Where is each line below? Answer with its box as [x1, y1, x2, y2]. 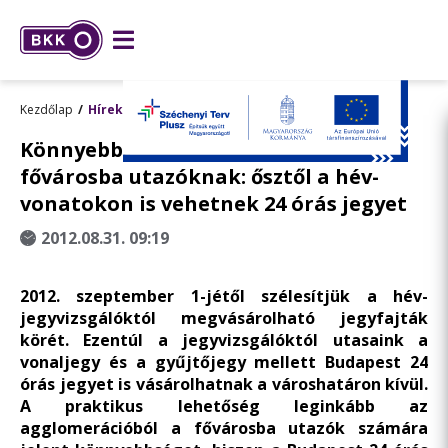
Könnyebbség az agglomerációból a [20, 136, 386, 163]
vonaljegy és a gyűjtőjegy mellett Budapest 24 [20, 351, 428, 373]
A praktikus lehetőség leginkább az [20, 395, 428, 417]
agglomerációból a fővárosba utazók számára [20, 417, 428, 439]
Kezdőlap [20, 101, 73, 118]
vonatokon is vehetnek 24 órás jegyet [20, 190, 407, 217]
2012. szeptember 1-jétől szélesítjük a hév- [20, 285, 428, 307]
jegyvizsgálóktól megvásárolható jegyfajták [20, 307, 428, 329]
